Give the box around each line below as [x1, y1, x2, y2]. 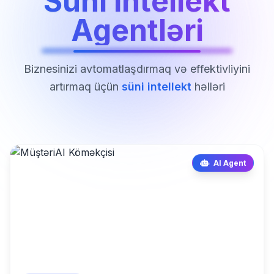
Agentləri [70, 12, 204, 48]
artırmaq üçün [49, 80, 122, 93]
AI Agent [212, 158, 246, 168]
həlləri [191, 80, 225, 93]
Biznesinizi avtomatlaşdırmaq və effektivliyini [24, 62, 250, 75]
